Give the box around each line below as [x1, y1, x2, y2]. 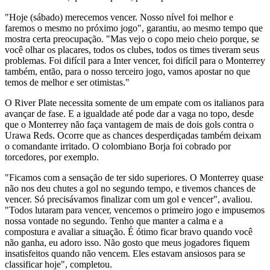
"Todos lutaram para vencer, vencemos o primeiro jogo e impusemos [5, 205, 265, 216]
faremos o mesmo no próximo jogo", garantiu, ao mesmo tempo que [5, 23, 263, 34]
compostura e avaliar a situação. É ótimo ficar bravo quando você [5, 227, 253, 237]
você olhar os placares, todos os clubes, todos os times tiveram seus [5, 45, 259, 55]
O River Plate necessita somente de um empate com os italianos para [5, 98, 264, 108]
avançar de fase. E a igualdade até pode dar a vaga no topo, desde [5, 108, 254, 119]
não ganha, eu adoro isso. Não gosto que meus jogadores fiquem [5, 237, 250, 248]
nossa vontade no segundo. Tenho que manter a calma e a [5, 216, 223, 227]
